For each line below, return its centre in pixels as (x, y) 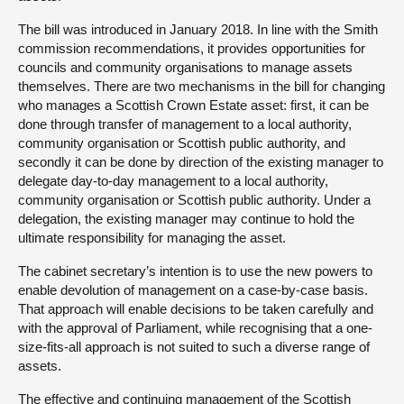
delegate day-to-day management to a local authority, (173, 180)
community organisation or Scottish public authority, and (182, 142)
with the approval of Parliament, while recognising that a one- (195, 327)
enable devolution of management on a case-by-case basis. (193, 289)
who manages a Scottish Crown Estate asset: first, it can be (193, 105)
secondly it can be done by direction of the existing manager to (201, 161)
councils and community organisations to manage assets (185, 67)
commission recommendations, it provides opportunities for (192, 48)
